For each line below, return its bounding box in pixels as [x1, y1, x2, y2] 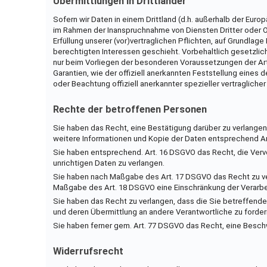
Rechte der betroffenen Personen [52, 103, 207, 115]
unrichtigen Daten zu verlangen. [52, 158, 164, 167]
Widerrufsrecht [52, 245, 123, 257]
